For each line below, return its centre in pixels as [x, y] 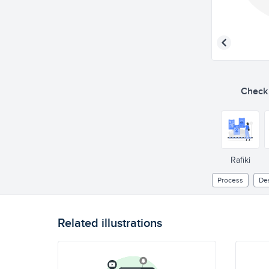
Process [230, 180]
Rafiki [240, 160]
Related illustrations [110, 222]
